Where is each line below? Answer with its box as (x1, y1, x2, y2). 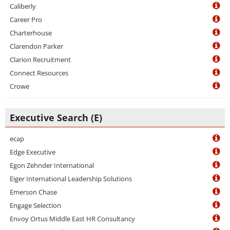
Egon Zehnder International (10, 161, 94, 170)
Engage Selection (10, 201, 61, 210)
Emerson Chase (10, 187, 57, 197)
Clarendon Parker (10, 42, 63, 51)
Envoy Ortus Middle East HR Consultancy (10, 214, 135, 223)
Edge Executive (10, 147, 55, 157)
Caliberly (10, 2, 36, 11)
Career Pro (10, 15, 42, 24)
